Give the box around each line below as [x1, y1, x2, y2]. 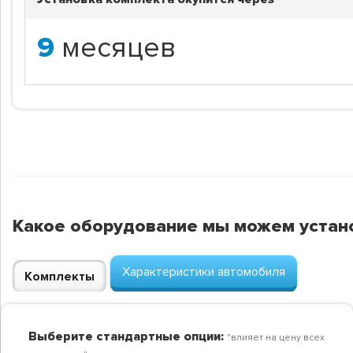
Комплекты [24, 268, 95, 284]
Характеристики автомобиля [122, 263, 285, 280]
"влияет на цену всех [227, 331, 325, 344]
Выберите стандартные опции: [28, 328, 224, 344]
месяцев [61, 30, 176, 65]
